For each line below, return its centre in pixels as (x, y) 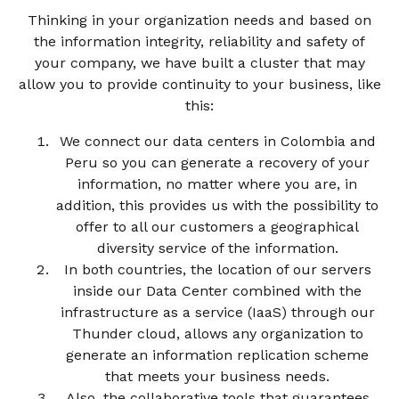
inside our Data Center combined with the (217, 290)
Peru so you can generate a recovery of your (217, 162)
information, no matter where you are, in (217, 183)
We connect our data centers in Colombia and (217, 141)
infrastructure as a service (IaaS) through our (217, 312)
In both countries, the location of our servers (217, 269)
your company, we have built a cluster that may (199, 62)
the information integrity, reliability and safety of (199, 41)
